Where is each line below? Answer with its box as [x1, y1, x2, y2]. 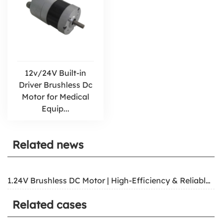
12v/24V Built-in [25, 68, 86, 78]
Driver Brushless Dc [18, 80, 93, 90]
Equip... [42, 104, 69, 113]
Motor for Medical [22, 92, 89, 102]
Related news [12, 138, 84, 152]
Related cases [12, 198, 87, 212]
